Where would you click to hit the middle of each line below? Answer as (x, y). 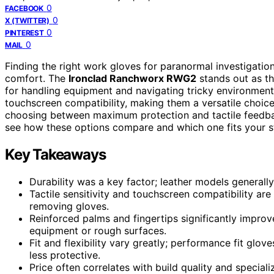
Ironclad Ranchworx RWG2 (132, 78)
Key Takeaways (55, 154)
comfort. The (37, 78)
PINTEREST (24, 32)
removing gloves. (69, 206)
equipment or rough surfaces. (98, 230)
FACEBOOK (24, 8)
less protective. (65, 255)
